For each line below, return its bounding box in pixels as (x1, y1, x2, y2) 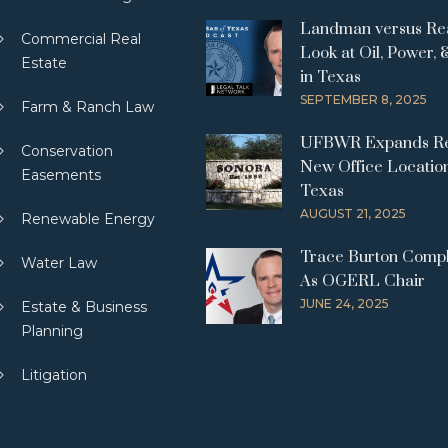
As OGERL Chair (300, 271, 425, 291)
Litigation (21, 366, 87, 384)
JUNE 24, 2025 (300, 296, 389, 311)
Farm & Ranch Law (21, 98, 154, 116)
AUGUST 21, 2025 (300, 206, 406, 221)
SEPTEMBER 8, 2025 (300, 92, 427, 107)
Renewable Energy (21, 210, 155, 228)
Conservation (21, 142, 113, 160)
